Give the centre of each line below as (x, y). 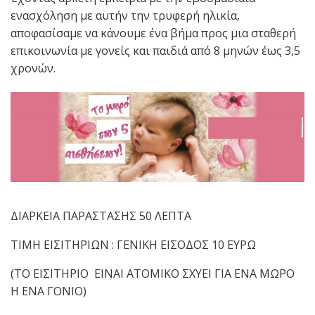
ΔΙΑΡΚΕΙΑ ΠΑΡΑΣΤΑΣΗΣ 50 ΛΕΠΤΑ (101, 216)
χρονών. (33, 69)
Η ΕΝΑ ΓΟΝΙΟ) (49, 291)
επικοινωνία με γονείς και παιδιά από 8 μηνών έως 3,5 (155, 51)
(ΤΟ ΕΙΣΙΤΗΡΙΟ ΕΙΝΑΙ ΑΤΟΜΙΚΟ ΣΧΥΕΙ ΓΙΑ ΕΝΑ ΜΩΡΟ (153, 273)
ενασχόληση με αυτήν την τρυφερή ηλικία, (125, 16)
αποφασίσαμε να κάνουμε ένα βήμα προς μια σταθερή (153, 33)
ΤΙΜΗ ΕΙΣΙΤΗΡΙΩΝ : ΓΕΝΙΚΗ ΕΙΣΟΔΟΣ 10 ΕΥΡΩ (133, 244)
